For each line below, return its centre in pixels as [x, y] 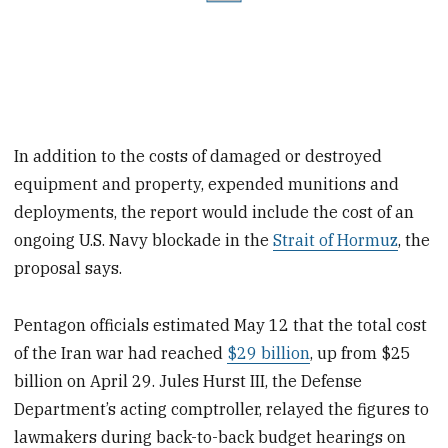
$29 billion [269, 352]
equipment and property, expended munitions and [207, 183]
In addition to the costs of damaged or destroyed [198, 155]
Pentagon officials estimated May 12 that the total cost [221, 324]
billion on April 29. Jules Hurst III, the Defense [188, 380]
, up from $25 [361, 352]
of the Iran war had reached [121, 352]
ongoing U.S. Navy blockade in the [144, 239]
